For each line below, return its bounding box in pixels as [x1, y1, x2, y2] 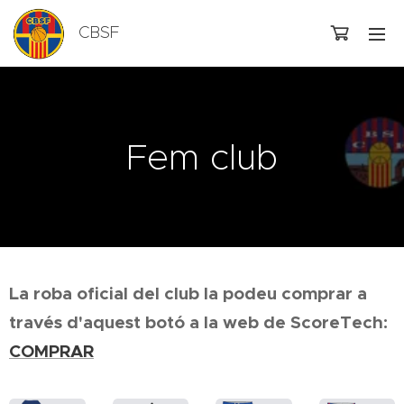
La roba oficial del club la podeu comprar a [9, 282, 367, 305]
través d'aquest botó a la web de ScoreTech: [9, 311, 392, 334]
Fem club [126, 134, 278, 179]
